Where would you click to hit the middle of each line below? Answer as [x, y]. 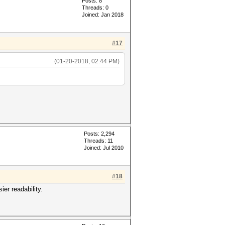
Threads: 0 [95, 8]
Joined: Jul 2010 [104, 148]
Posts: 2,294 [99, 134]
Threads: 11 [98, 141]
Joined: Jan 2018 [103, 15]
